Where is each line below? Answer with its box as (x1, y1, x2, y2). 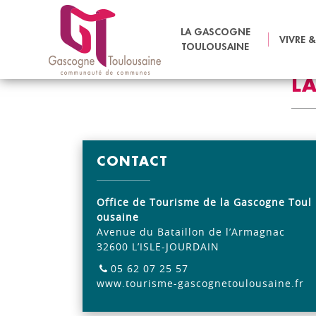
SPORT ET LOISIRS (204, 26, 293, 34)
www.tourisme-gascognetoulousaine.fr (97, 276, 304, 290)
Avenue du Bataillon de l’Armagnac (97, 225, 285, 238)
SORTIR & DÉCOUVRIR (75, 26, 183, 34)
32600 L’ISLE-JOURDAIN (97, 240, 219, 253)
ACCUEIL (14, 26, 54, 34)
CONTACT (97, 155, 168, 168)
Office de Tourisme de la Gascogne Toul (97, 195, 312, 209)
